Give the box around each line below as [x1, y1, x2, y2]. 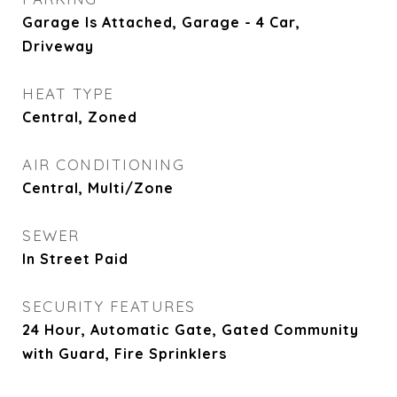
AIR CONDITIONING [22, 155, 184, 174]
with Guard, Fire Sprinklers [22, 345, 227, 362]
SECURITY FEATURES [22, 297, 196, 315]
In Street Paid [22, 250, 128, 268]
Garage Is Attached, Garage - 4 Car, [22, 13, 300, 31]
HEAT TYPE [22, 84, 114, 103]
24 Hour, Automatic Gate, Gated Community [22, 321, 359, 339]
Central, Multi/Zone [22, 179, 174, 197]
